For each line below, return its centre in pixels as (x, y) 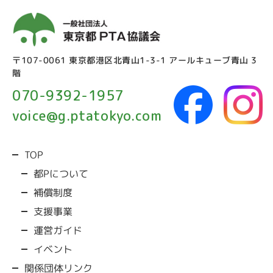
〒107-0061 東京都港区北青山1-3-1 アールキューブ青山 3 (135, 60)
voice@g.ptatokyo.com (87, 116)
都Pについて (61, 174)
